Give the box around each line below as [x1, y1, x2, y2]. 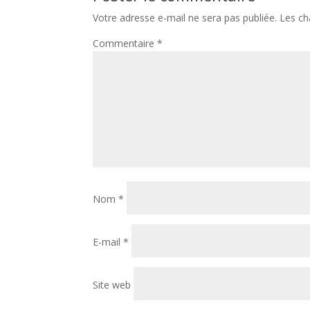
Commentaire [93, 37, 158, 50]
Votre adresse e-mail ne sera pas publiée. [93, 11, 277, 24]
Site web [93, 278, 131, 291]
